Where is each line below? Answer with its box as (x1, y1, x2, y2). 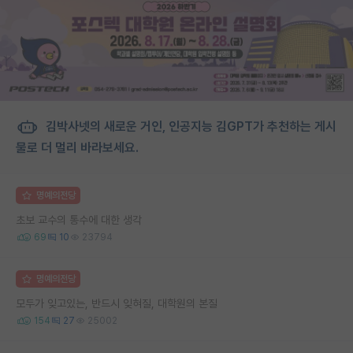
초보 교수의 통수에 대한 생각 (16, 213, 142, 226)
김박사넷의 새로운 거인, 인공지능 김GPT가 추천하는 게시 (43, 118, 336, 134)
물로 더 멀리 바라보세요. (16, 139, 139, 155)
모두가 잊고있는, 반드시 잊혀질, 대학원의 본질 (16, 296, 217, 310)
